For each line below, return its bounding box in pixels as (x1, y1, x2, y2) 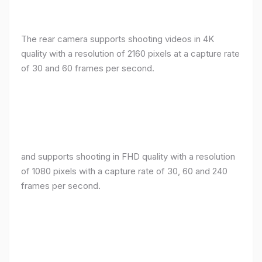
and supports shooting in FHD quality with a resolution (21, 150, 235, 162)
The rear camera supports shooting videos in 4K (21, 33, 214, 44)
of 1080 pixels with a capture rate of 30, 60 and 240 (21, 165, 227, 177)
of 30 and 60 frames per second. (21, 62, 154, 74)
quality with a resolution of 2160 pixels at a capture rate (21, 47, 240, 59)
